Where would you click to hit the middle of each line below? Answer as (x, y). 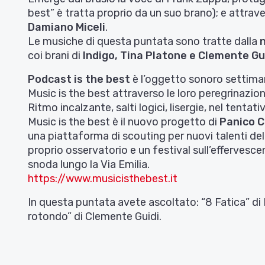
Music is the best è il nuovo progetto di (124, 122)
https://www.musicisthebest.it (103, 179)
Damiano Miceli (67, 28)
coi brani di (55, 56)
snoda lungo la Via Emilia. (89, 165)
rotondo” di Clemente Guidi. (95, 217)
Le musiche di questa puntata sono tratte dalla (144, 42)
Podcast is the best (79, 80)
